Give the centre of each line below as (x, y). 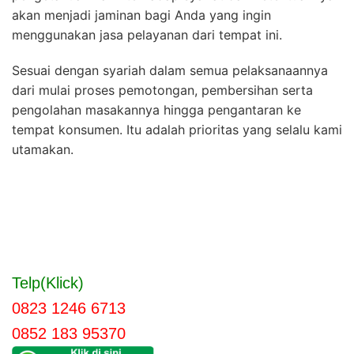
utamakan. (43, 149)
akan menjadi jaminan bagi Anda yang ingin (141, 15)
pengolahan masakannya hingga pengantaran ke (156, 109)
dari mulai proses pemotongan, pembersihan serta (162, 90)
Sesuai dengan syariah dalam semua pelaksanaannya (170, 70)
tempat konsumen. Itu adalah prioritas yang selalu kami (177, 129)
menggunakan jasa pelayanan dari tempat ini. (147, 34)
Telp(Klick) (48, 282)
